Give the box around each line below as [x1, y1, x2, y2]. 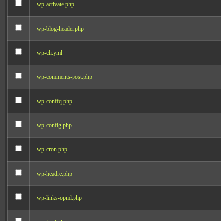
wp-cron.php [37, 146, 67, 153]
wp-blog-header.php [37, 25, 84, 32]
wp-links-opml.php [37, 194, 82, 201]
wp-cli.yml [37, 49, 62, 56]
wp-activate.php [37, 1, 74, 8]
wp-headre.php [37, 170, 72, 177]
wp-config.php [37, 122, 72, 129]
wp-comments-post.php [37, 74, 92, 80]
